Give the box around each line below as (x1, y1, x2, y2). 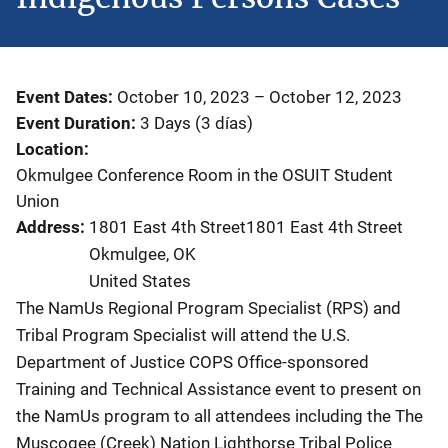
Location (16, 138, 84, 159)
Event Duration (16, 112, 131, 133)
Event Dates (16, 86, 108, 107)
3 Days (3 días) (140, 112, 253, 133)
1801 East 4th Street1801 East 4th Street (89, 216, 403, 237)
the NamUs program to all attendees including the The (16, 405, 423, 426)
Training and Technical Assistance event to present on (16, 378, 421, 399)
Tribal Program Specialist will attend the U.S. (16, 324, 350, 345)
